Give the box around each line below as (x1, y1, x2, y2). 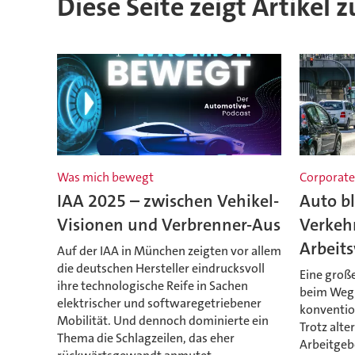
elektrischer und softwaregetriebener (56, 294, 261, 311)
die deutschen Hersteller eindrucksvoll (56, 259, 265, 277)
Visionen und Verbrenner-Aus (56, 213, 281, 237)
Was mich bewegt (56, 169, 154, 186)
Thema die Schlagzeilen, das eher (56, 329, 235, 346)
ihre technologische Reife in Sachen (56, 277, 248, 294)
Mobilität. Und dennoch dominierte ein (56, 311, 269, 329)
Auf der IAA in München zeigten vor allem (56, 242, 281, 259)
